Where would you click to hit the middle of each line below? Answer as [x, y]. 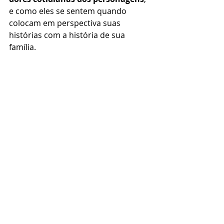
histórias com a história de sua [68, 35]
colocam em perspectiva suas [66, 23]
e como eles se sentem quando [69, 11]
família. [22, 47]
